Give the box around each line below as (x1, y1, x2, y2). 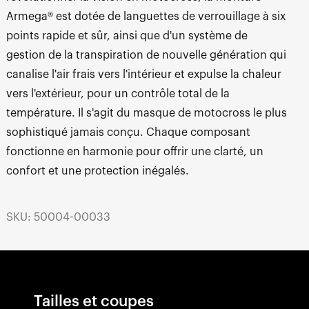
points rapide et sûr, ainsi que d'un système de (6, 30, 248, 42)
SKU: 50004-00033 (6, 211, 110, 223)
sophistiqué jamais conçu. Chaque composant (6, 127, 250, 139)
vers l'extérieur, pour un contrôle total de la (6, 88, 230, 100)
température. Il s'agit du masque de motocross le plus (6, 108, 287, 119)
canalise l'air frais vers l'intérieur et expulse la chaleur (6, 69, 281, 81)
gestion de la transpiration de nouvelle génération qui (6, 50, 286, 61)
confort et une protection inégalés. (6, 166, 189, 177)
